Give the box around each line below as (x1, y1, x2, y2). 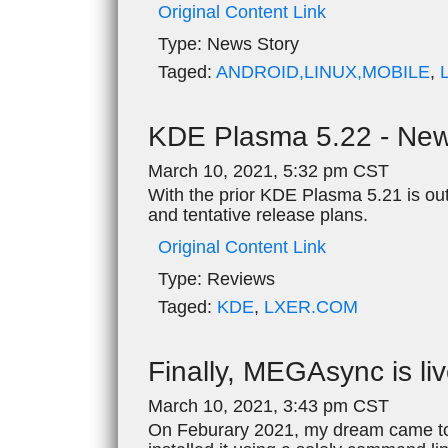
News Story (202, 33, 299, 54)
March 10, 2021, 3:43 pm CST (148, 395, 389, 416)
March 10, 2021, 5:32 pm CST (148, 160, 389, 181)
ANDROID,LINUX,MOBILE (216, 61, 430, 82)
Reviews (202, 268, 275, 289)
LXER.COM (264, 296, 358, 317)
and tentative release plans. (148, 204, 368, 225)
